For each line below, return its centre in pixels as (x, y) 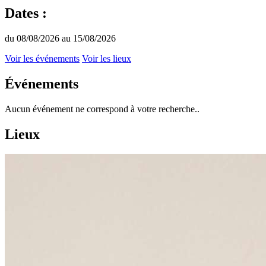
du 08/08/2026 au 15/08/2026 (60, 38)
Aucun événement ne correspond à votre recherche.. (102, 109)
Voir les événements (42, 58)
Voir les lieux (107, 58)
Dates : (26, 13)
